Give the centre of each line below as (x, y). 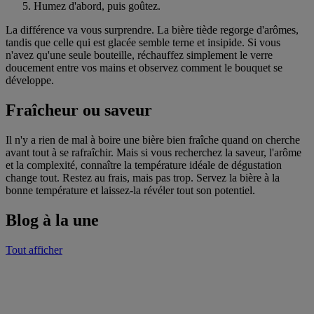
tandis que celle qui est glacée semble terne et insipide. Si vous (143, 43)
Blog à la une (52, 220)
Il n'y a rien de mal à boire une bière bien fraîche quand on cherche (153, 140)
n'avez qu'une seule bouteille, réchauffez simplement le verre (139, 55)
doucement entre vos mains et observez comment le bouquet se (144, 68)
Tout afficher (34, 250)
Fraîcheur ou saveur (79, 110)
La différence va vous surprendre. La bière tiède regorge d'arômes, (152, 30)
